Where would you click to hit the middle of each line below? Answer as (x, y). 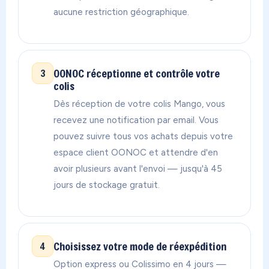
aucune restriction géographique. (121, 12)
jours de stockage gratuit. (107, 185)
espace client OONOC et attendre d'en (136, 153)
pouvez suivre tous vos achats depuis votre (143, 137)
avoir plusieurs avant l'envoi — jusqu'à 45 (138, 169)
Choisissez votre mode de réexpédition (140, 246)
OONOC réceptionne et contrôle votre (137, 74)
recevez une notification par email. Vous (136, 120)
